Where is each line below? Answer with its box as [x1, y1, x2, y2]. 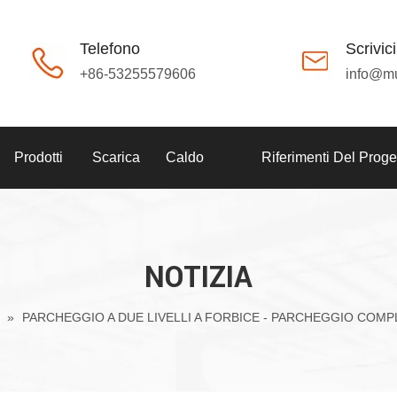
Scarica [91, 150, 140, 165]
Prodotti [13, 150, 63, 165]
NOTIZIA [144, 257, 253, 299]
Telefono [80, 40, 140, 58]
